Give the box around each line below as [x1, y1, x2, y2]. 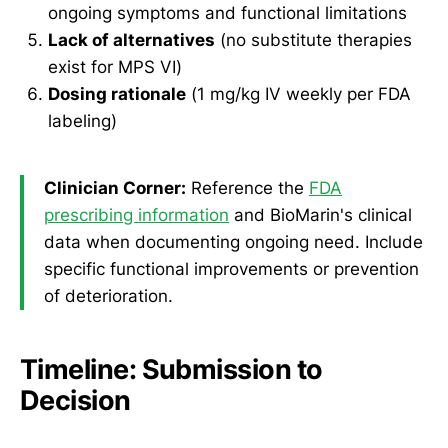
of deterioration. [44, 286, 173, 307]
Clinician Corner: [44, 178, 186, 199]
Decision [20, 383, 131, 417]
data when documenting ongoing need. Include [44, 232, 423, 253]
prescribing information [44, 205, 229, 226]
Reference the [186, 178, 309, 199]
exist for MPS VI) [48, 56, 182, 77]
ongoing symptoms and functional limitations [48, 2, 407, 23]
